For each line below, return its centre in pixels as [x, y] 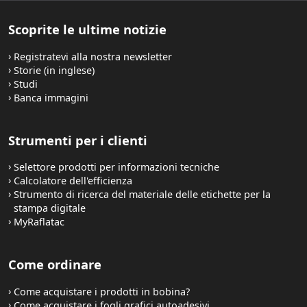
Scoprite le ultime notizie [87, 29]
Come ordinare [55, 265]
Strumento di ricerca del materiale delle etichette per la [142, 195]
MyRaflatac [39, 222]
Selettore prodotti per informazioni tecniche [116, 167]
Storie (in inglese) [54, 70]
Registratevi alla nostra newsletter [93, 56]
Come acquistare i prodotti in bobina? [102, 291]
